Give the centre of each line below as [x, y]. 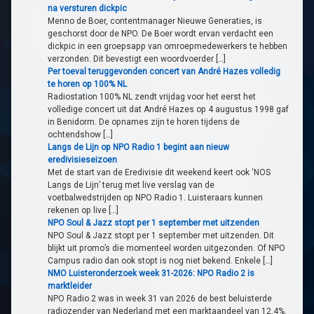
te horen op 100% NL [87, 84]
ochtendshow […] [80, 135]
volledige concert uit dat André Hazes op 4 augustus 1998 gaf [168, 110]
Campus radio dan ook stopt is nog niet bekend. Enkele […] [160, 261]
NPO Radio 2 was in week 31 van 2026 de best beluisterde [160, 299]
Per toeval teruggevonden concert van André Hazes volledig [164, 72]
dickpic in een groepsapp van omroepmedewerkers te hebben [168, 47]
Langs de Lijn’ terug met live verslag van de [131, 185]
